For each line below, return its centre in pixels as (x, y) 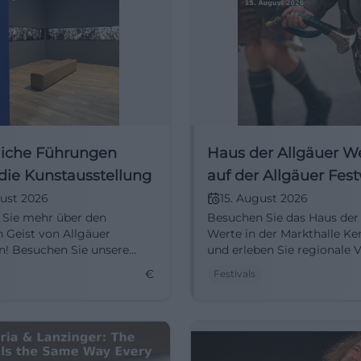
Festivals (234, 274)
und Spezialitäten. (257, 266)
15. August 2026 (264, 198)
